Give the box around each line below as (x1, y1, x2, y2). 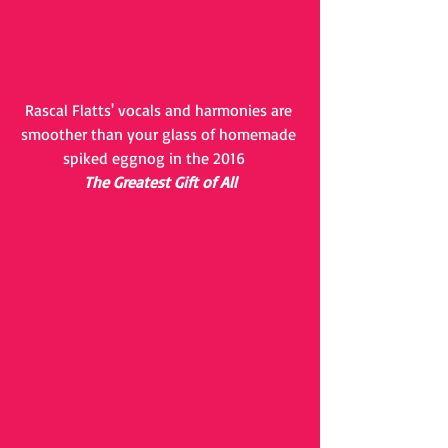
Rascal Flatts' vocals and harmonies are (24, 100, 296, 120)
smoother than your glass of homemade (20, 124, 300, 144)
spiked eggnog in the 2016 (63, 148, 257, 168)
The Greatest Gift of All (83, 172, 237, 192)
